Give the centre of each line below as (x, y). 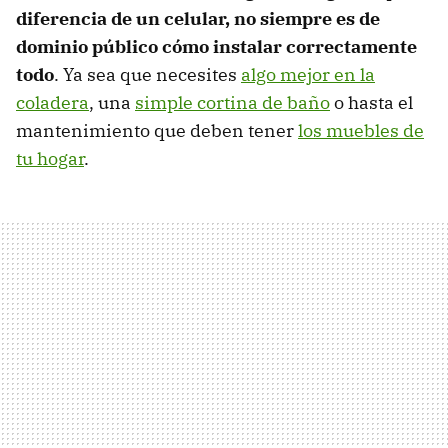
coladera (52, 103)
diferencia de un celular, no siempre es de (198, 19)
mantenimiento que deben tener (157, 131)
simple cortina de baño (232, 103)
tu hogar (50, 159)
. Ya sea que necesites (147, 75)
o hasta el (371, 103)
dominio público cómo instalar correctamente (216, 47)
